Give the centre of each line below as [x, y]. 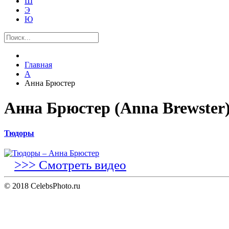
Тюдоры [19, 133]
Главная [38, 65]
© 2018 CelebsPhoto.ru [42, 186]
